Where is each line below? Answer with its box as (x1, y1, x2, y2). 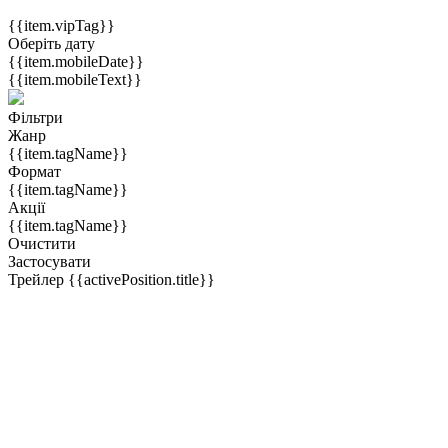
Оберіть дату (8, 34, 95, 52)
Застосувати (8, 252, 91, 270)
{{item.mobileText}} (8, 70, 142, 88)
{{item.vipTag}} (8, 16, 115, 34)
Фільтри (8, 108, 63, 126)
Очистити (8, 234, 76, 252)
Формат (8, 162, 61, 180)
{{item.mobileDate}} (8, 52, 144, 70)
